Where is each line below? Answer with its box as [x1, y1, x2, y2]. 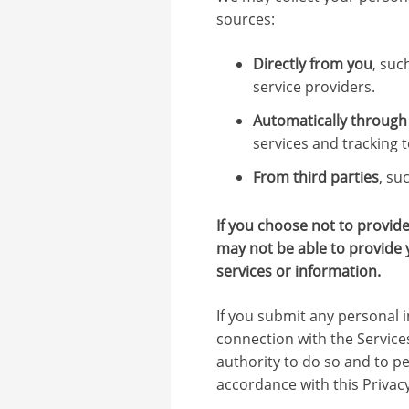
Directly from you [252, 53, 372, 74]
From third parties [252, 166, 379, 187]
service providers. [252, 76, 375, 97]
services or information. [215, 260, 381, 281]
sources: [215, 8, 275, 29]
